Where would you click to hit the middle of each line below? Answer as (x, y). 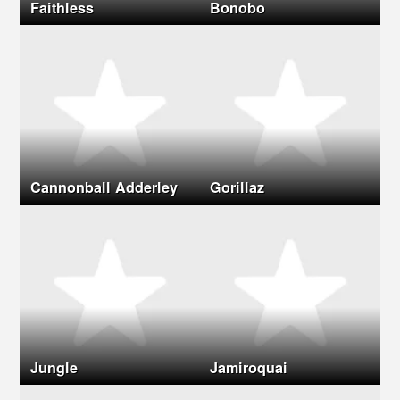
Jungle (54, 367)
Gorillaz (237, 187)
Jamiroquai (249, 367)
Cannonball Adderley (104, 187)
